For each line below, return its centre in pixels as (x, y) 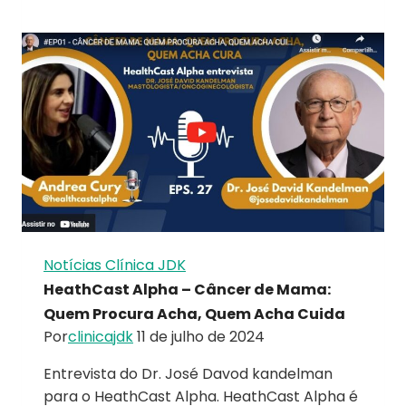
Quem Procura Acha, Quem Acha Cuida (194, 314)
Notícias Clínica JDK (115, 265)
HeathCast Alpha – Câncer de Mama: (187, 289)
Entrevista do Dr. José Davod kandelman (188, 373)
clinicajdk (101, 336)
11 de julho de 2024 (201, 336)
